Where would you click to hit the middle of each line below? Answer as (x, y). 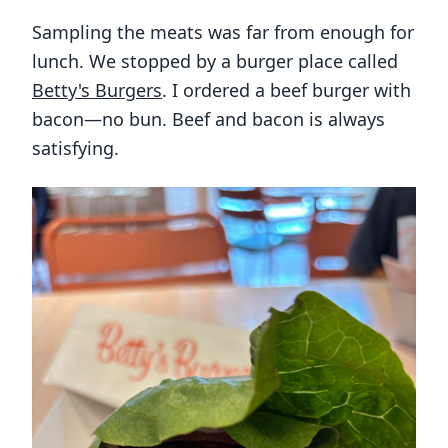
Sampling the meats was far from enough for (223, 32)
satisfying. (75, 148)
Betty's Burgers (97, 90)
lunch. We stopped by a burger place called (215, 61)
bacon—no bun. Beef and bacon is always (208, 119)
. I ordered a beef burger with (286, 90)
